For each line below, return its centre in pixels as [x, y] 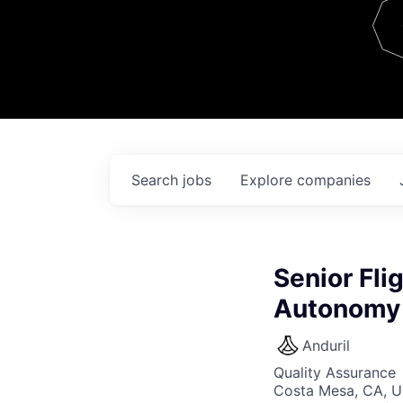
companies [334, 180]
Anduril [326, 345]
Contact [344, 43]
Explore [269, 180]
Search [157, 180]
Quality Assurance [335, 372]
